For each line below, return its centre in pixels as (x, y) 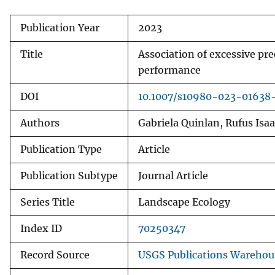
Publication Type (61, 149)
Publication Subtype (69, 176)
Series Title (48, 202)
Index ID (41, 228)
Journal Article (173, 176)
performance (169, 70)
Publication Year (60, 28)
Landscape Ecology (184, 202)
